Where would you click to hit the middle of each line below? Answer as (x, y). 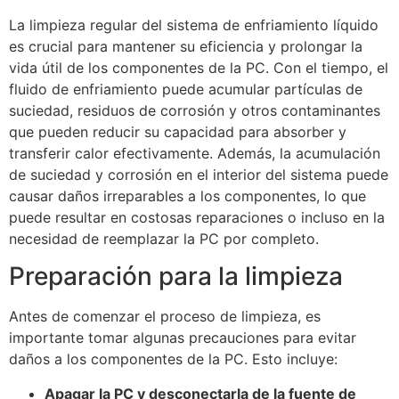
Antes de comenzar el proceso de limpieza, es (165, 317)
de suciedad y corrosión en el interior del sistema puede (199, 174)
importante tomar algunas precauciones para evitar (183, 338)
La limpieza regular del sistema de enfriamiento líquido (194, 24)
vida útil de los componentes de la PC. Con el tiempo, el (199, 67)
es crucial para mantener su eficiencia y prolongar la (186, 46)
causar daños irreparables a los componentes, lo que (187, 195)
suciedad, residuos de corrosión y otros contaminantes (195, 110)
